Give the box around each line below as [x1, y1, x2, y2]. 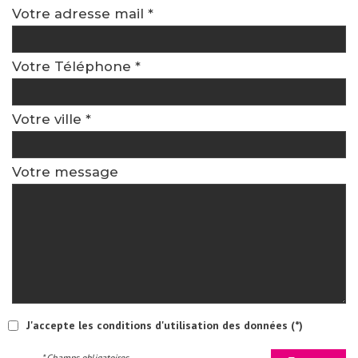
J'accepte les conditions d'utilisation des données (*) [26, 317, 303, 332]
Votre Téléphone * [12, 58, 141, 74]
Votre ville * [12, 110, 91, 127]
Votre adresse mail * [12, 5, 153, 22]
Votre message [12, 163, 118, 180]
